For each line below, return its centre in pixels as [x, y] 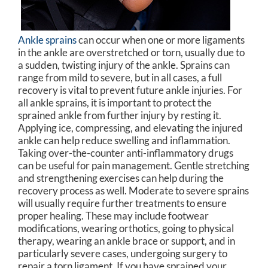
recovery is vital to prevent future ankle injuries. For [130, 90]
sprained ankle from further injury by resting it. [120, 115]
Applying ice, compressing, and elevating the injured [130, 127]
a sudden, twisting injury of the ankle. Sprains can [124, 65]
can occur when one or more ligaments [161, 39]
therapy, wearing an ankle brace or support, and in [127, 240]
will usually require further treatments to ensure [122, 203]
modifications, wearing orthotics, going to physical [126, 228]
